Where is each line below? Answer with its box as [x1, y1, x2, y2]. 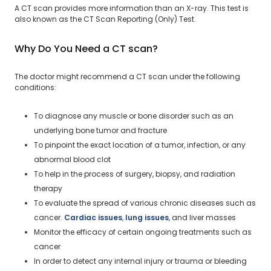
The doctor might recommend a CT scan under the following [15, 71, 240, 82]
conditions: [15, 82, 56, 93]
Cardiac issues [64, 212, 122, 223]
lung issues [123, 212, 169, 223]
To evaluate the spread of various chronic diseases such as [34, 198, 256, 208]
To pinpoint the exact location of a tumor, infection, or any [34, 140, 246, 150]
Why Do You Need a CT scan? [15, 42, 158, 56]
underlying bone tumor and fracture [34, 125, 167, 135]
